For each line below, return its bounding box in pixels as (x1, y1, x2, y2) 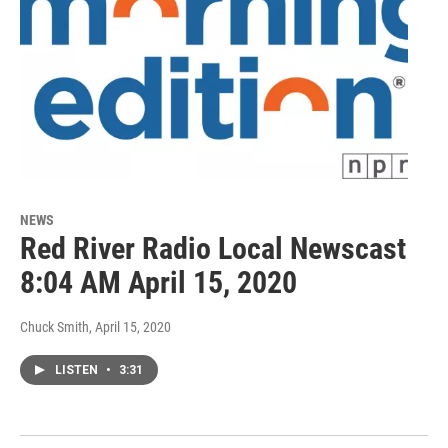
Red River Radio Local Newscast (20, 230, 406, 266)
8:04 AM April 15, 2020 (20, 264, 297, 300)
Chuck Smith (20, 318, 89, 335)
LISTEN (55, 362, 101, 377)
